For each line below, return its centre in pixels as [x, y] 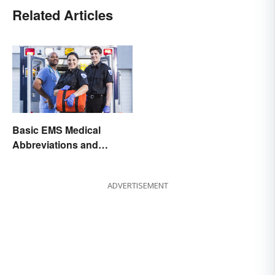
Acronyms [37, 159]
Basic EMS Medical [56, 130]
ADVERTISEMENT [137, 185]
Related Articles [63, 14]
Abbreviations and [55, 144]
